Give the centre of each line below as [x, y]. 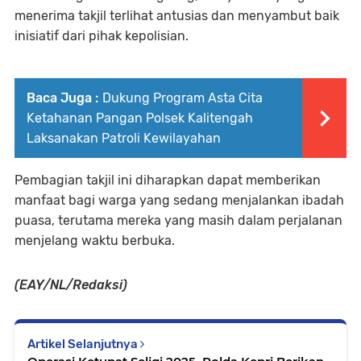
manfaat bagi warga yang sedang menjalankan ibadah [179, 200]
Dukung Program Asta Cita [183, 98]
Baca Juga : [62, 98]
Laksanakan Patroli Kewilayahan [124, 138]
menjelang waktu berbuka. [96, 240]
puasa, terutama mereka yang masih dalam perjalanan [178, 220]
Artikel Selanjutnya [84, 344]
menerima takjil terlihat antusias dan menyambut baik [177, 15]
